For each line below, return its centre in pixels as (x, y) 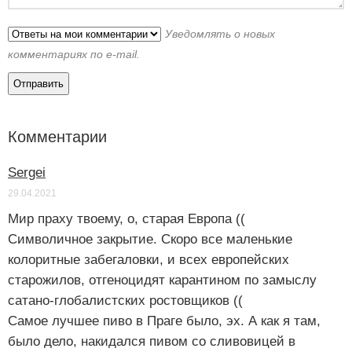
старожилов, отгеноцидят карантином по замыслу (162, 280)
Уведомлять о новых (220, 34)
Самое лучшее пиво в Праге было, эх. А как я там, (164, 321)
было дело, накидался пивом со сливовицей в (152, 342)
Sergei (27, 173)
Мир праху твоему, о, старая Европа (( (126, 219)
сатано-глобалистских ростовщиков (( (125, 301)
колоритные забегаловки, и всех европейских (148, 260)
